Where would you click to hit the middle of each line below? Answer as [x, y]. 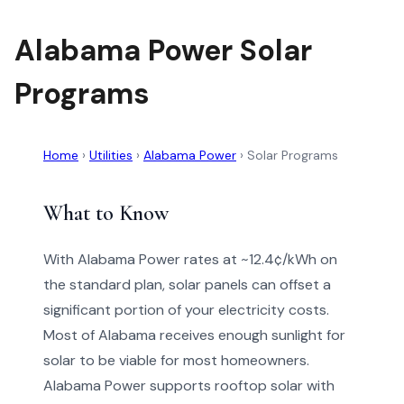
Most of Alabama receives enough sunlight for [194, 335]
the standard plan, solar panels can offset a [187, 285]
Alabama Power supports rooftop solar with [189, 386]
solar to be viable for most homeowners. [176, 360]
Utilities [111, 155]
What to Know [106, 213]
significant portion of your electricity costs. [186, 310]
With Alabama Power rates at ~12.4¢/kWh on [190, 259]
